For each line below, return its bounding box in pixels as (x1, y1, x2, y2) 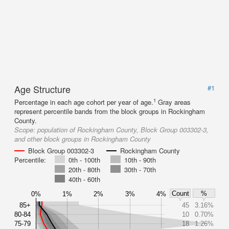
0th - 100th (68, 155, 100, 165)
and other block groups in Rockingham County (14, 134, 151, 144)
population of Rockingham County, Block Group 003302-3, (37, 125, 209, 134)
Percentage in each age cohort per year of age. (14, 97, 153, 107)
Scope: (14, 125, 37, 134)
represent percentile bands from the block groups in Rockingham (14, 106, 205, 116)
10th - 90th (124, 155, 156, 165)
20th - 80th (68, 165, 100, 174)
